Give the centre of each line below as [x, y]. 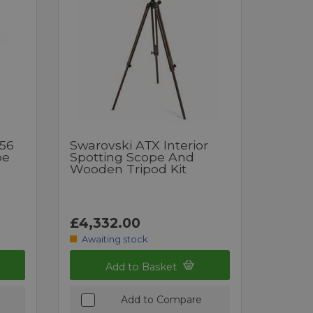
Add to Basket [143, 267]
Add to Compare [161, 299]
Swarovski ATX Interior [139, 145]
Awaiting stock [114, 239]
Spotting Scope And [132, 156]
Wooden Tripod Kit [129, 168]
